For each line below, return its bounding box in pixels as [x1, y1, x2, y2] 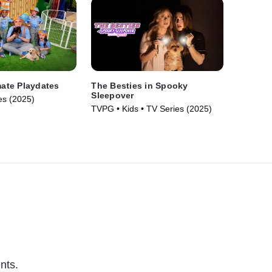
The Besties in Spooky [91, 81, 188, 91]
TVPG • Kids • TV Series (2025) [91, 104, 212, 114]
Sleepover [91, 90, 134, 101]
